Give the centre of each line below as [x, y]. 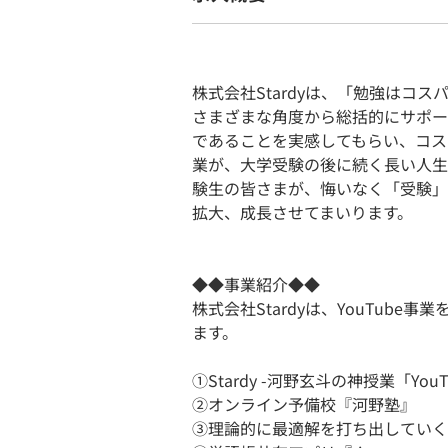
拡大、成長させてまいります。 [302, 212]
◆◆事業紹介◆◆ [256, 284]
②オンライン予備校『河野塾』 [304, 404]
